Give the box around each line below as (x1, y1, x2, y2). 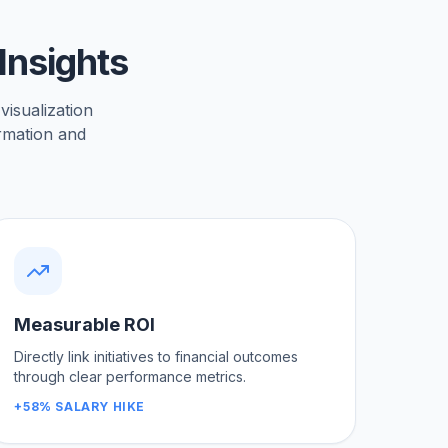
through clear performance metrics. (14, 367, 247, 385)
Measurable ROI (14, 313, 156, 335)
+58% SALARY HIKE (14, 398, 145, 414)
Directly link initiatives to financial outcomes (14, 347, 299, 365)
